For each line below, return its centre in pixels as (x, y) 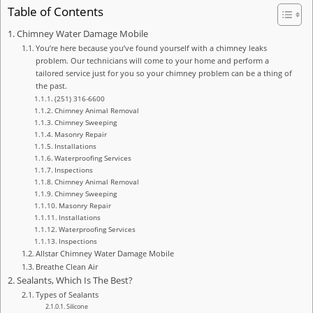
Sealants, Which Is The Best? (74, 281)
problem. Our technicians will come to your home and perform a (153, 61)
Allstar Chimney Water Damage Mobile (105, 254)
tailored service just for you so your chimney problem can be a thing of (164, 73)
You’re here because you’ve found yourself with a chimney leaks (152, 48)
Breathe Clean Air (67, 267)
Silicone (77, 307)
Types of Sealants (67, 295)
